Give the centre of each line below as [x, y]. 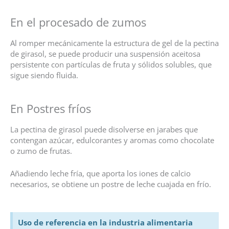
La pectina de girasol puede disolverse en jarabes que [104, 129]
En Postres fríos [51, 108]
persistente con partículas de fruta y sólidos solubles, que [111, 64]
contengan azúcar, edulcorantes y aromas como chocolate [112, 140]
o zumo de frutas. [41, 151]
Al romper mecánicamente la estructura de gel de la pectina [114, 43]
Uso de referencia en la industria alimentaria [105, 222]
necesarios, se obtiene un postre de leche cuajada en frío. [111, 184]
